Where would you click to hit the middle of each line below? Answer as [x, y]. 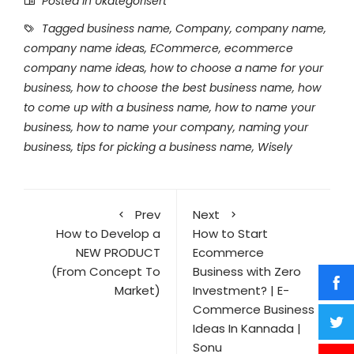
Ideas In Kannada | [247, 329]
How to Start [230, 234]
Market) [137, 291]
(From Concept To [106, 272]
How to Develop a [108, 234]
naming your [273, 128]
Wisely [275, 147]
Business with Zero [247, 272]
